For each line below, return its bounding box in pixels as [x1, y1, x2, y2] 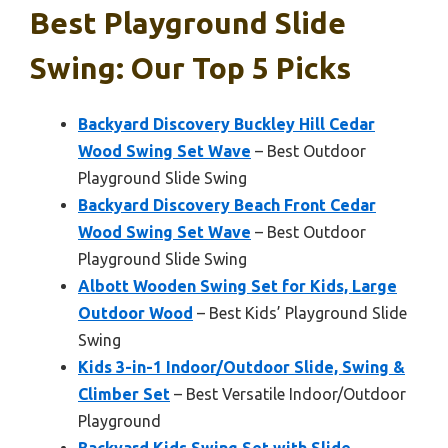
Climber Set [78, 384, 170, 403]
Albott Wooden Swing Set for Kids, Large [78, 276, 397, 295]
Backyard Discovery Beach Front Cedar [78, 195, 376, 214]
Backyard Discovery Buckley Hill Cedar [78, 114, 375, 133]
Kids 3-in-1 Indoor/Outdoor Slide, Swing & [78, 357, 405, 376]
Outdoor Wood [78, 303, 193, 322]
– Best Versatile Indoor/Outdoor [170, 384, 406, 403]
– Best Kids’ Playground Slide [193, 303, 407, 322]
